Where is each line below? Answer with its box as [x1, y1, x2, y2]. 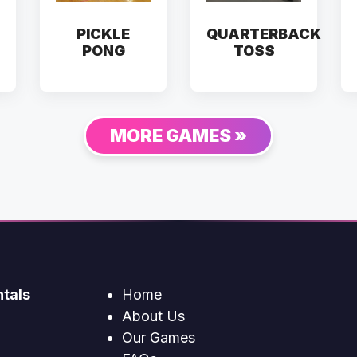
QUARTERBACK [206, 25, 321, 43]
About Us [122, 308, 185, 325]
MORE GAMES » [110, 125, 247, 147]
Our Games [122, 329, 195, 347]
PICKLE [76, 25, 130, 43]
